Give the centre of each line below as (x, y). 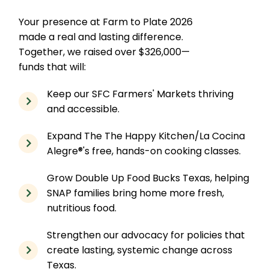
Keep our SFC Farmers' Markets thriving (141, 94)
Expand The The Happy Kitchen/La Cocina (146, 136)
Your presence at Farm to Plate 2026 (106, 22)
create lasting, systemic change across (140, 250)
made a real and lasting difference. (101, 37)
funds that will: (53, 67)
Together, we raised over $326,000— (104, 52)
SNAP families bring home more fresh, (136, 193)
